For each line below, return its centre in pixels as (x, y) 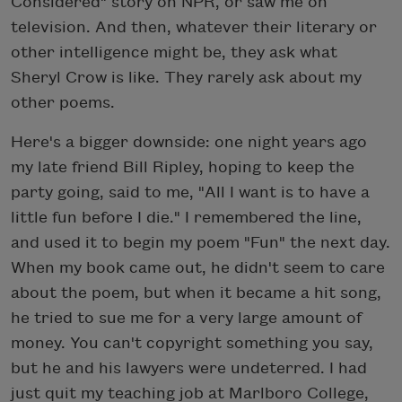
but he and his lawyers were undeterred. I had (189, 368)
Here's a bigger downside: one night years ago (189, 142)
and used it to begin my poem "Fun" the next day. (201, 242)
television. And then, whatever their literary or (194, 27)
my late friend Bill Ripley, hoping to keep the (183, 167)
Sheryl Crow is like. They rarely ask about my (186, 77)
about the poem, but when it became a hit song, (196, 293)
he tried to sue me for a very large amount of (186, 318)
